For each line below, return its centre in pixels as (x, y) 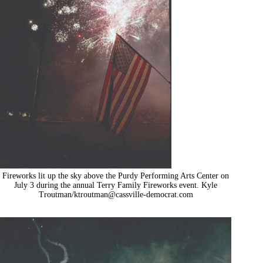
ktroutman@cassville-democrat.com (133, 194)
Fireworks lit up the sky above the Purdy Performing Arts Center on (116, 176)
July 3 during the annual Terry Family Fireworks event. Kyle (116, 185)
